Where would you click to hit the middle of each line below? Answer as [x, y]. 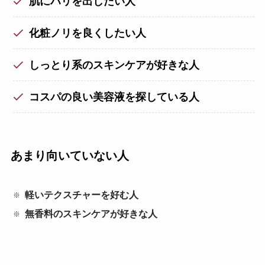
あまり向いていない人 [70, 156]
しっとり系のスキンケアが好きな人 [114, 65]
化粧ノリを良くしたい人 [88, 33]
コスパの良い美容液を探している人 [114, 97]
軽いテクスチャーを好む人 [82, 194]
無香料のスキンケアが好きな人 [91, 213]
